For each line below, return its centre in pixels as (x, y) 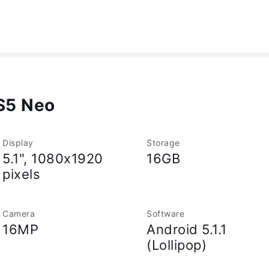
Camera (19, 213)
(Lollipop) (177, 245)
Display (18, 143)
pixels (21, 174)
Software (165, 213)
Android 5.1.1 (187, 229)
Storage (163, 143)
